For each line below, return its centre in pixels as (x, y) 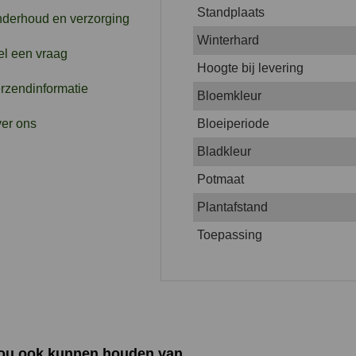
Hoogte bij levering (250, 68)
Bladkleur (224, 151)
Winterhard (228, 40)
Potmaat (220, 179)
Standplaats (230, 12)
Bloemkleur (229, 95)
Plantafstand (232, 207)
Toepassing (229, 234)
